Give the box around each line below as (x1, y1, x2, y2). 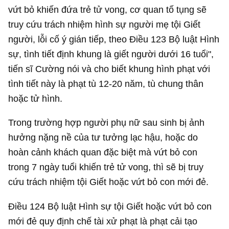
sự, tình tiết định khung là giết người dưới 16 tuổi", (8, 48, 214, 59)
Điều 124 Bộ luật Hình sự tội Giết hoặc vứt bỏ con (8, 200, 212, 212)
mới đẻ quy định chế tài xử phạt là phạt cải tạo (8, 215, 198, 226)
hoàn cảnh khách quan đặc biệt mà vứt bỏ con (8, 147, 198, 158)
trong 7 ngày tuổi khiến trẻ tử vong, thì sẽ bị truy (8, 162, 204, 173)
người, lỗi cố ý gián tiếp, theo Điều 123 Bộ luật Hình (8, 33, 220, 44)
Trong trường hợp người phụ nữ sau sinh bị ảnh (8, 117, 205, 128)
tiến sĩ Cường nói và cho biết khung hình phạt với (8, 63, 211, 74)
